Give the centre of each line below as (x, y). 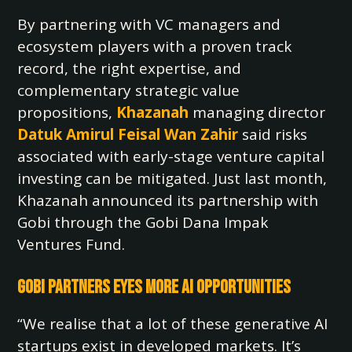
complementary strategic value (129, 90)
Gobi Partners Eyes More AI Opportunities (154, 287)
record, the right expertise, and (130, 68)
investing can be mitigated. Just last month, (172, 178)
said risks (273, 134)
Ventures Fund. (71, 244)
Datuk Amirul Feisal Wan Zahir (128, 134)
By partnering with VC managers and (149, 24)
